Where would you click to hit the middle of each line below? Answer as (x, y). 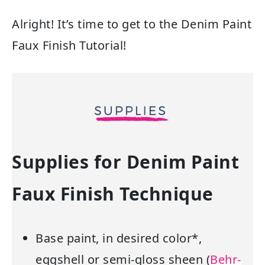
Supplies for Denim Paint (125, 162)
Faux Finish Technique (113, 194)
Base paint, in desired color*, (119, 238)
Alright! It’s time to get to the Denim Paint (132, 24)
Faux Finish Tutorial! (69, 46)
